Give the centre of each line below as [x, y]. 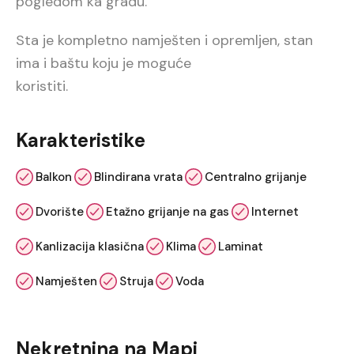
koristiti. [42, 87]
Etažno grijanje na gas [168, 212]
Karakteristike [81, 141]
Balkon [54, 177]
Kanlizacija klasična [90, 247]
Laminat [241, 247]
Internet [275, 212]
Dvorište [60, 212]
